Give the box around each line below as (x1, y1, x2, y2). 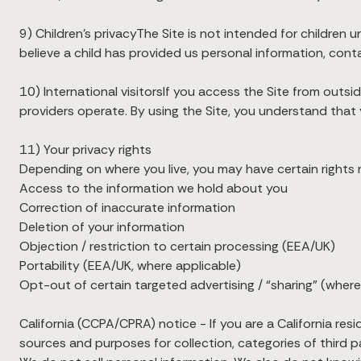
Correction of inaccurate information (19, 199, 235, 216)
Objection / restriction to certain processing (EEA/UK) (19, 238, 335, 255)
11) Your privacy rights (19, 141, 151, 158)
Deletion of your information (19, 218, 185, 235)
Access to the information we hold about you (19, 180, 288, 197)
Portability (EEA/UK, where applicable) (19, 257, 241, 274)
